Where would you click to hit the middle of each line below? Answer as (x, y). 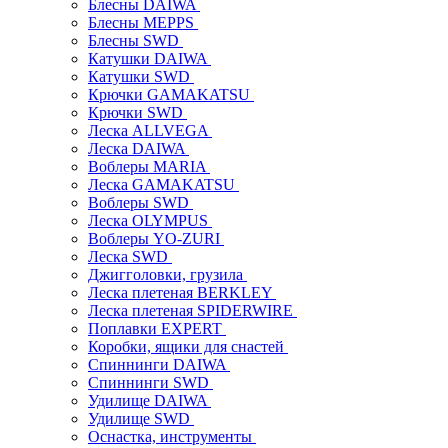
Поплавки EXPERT (157, 328)
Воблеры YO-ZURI (156, 238)
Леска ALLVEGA (150, 130)
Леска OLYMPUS (150, 220)
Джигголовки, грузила (167, 274)
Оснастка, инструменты (172, 436)
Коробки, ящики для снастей (188, 346)
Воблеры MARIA (149, 166)
